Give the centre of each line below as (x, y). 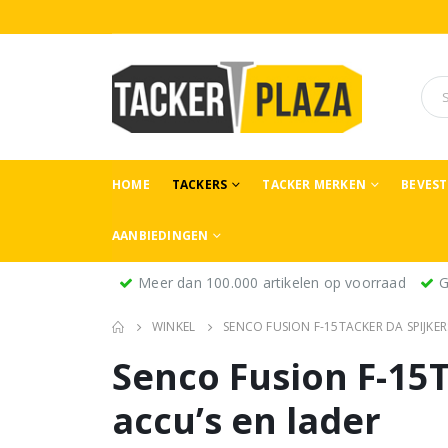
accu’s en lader (246, 421)
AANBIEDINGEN (160, 235)
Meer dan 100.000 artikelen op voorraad (272, 283)
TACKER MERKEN (314, 184)
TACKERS (199, 184)
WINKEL (174, 327)
